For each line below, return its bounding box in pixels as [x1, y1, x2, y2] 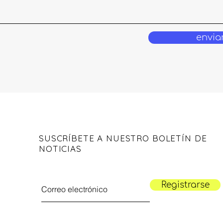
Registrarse [161, 180, 210, 190]
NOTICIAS [39, 143, 82, 154]
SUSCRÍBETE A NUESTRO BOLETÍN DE [39, 133, 207, 143]
